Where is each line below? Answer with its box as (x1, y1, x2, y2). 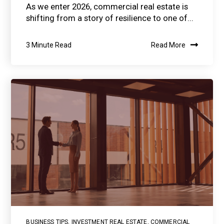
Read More (150, 40, 185, 49)
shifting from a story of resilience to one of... (26, 12, 194, 23)
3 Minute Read (26, 40, 72, 49)
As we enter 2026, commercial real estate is (26, 1, 188, 11)
